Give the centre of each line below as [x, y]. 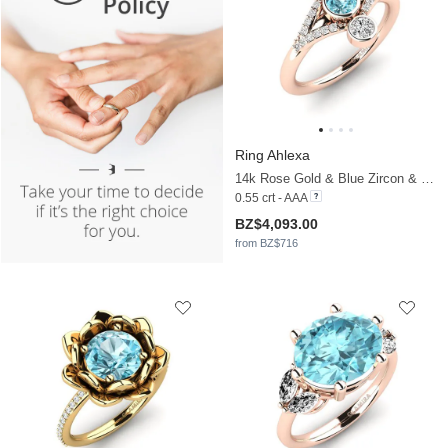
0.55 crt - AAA [271, 198]
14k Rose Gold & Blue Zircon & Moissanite [427, 179]
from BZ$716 [266, 243]
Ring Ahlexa [272, 155]
